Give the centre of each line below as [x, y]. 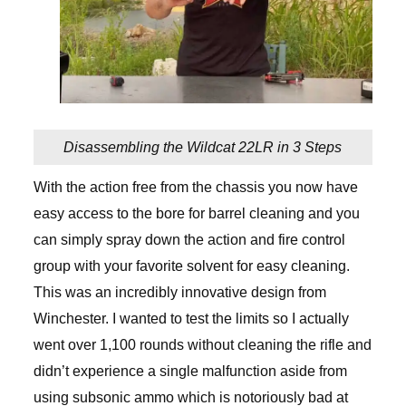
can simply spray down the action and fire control [189, 240]
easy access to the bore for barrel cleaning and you [196, 214]
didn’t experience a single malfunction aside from [190, 372]
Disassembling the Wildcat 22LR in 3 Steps [203, 148]
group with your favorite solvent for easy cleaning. [191, 266]
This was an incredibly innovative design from [179, 293]
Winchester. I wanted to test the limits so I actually [191, 319]
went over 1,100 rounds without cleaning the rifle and [202, 345]
